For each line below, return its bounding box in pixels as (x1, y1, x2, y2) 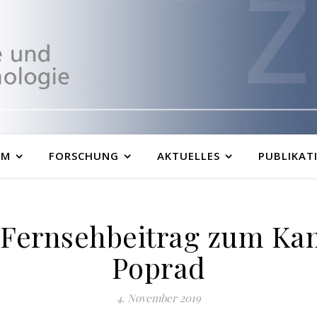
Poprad (111, 248, 206, 286)
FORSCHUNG (48, 149, 119, 163)
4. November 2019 (116, 291, 201, 305)
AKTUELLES (156, 149, 220, 163)
